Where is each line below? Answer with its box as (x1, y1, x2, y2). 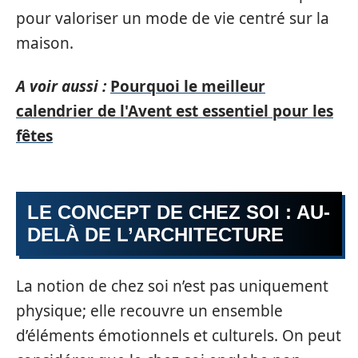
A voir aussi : (16, 75, 106, 97)
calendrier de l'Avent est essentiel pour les (16, 100, 333, 121)
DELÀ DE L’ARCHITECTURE (27, 224, 284, 245)
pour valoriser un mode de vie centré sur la (16, 8, 329, 29)
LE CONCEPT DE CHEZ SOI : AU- (27, 201, 330, 223)
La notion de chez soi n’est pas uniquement (16, 275, 328, 296)
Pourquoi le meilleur (110, 75, 265, 97)
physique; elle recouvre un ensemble (16, 300, 283, 321)
